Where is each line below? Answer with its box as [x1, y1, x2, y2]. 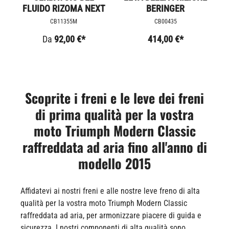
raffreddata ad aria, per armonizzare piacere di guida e [20, 210, 201, 220]
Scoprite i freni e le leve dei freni [25, 87, 204, 108]
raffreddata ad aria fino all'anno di [22, 136, 207, 157]
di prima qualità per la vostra [35, 104, 194, 124]
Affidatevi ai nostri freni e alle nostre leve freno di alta [20, 186, 200, 196]
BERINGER [146, 3, 185, 14]
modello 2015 [78, 153, 151, 173]
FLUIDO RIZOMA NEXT [22, 3, 105, 14]
